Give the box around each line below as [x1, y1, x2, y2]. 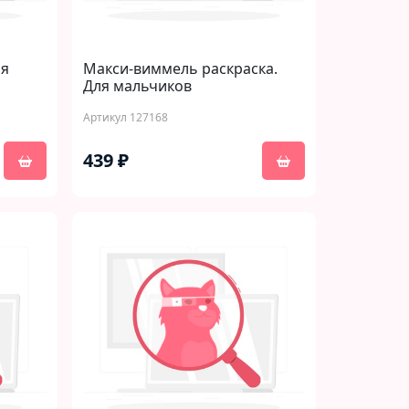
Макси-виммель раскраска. [83, 58, 278, 79]
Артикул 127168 [83, 110, 168, 125]
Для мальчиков [83, 76, 192, 96]
